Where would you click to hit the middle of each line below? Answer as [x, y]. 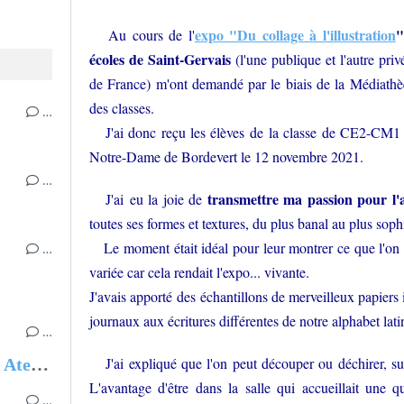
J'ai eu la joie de [146, 199]
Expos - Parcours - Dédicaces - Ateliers [40, 364]
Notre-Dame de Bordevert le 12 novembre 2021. [226, 156]
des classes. [122, 108]
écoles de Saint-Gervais [160, 59]
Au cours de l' [142, 35]
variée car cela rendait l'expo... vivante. [199, 272]
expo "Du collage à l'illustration [295, 35]
